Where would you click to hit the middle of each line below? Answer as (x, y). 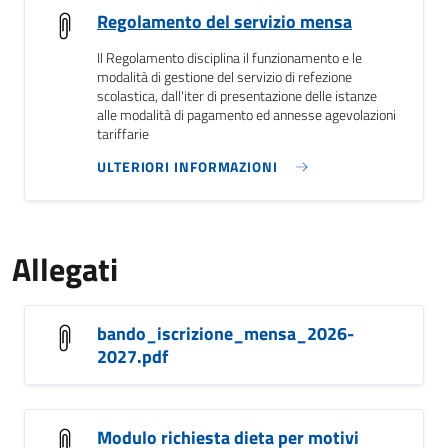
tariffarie (123, 134)
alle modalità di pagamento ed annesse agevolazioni (246, 115)
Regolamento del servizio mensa (224, 21)
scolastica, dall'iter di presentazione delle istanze (237, 96)
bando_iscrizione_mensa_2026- (225, 333)
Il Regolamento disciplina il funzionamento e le (229, 58)
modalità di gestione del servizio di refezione (224, 77)
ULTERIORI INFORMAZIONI (187, 166)
